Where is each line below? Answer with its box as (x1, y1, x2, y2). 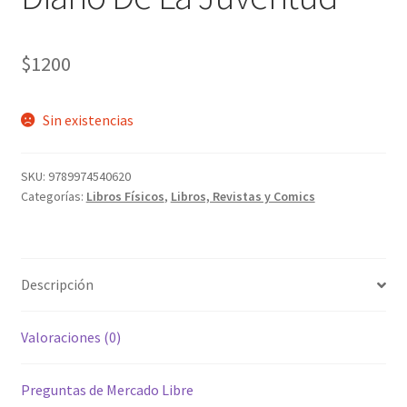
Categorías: (20, 187, 86, 204)
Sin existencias (43, 110, 134, 129)
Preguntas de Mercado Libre (20, 381, 194, 400)
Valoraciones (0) (20, 328, 121, 347)
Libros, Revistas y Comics (170, 187, 315, 204)
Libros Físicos (85, 187, 164, 204)
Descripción (20, 275, 94, 294)
